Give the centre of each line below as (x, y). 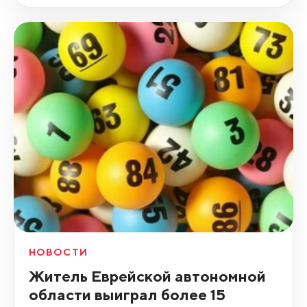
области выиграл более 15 (127, 295)
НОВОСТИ (58, 253)
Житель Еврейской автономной (147, 276)
